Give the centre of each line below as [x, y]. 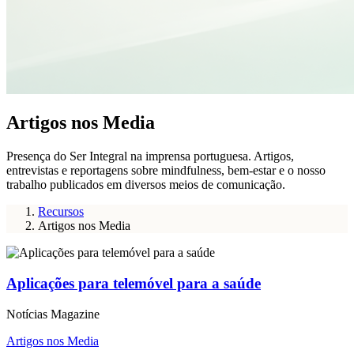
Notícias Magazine [53, 314]
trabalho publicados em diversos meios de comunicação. [146, 185]
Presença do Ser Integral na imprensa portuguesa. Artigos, [150, 156]
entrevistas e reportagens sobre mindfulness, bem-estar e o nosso [166, 171]
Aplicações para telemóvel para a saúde [134, 284]
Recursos [61, 212]
